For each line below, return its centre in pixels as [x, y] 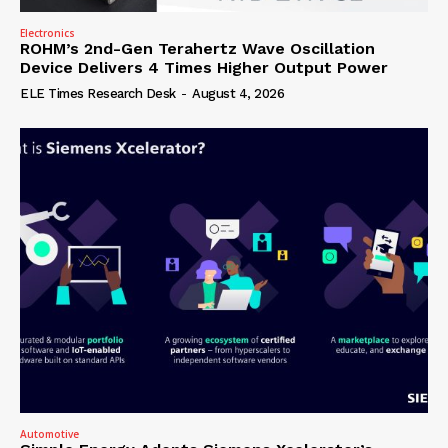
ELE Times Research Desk [98, 93]
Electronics [47, 32]
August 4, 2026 [238, 93]
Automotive [49, 434]
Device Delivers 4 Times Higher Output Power [204, 67]
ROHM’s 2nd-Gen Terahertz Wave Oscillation [197, 48]
